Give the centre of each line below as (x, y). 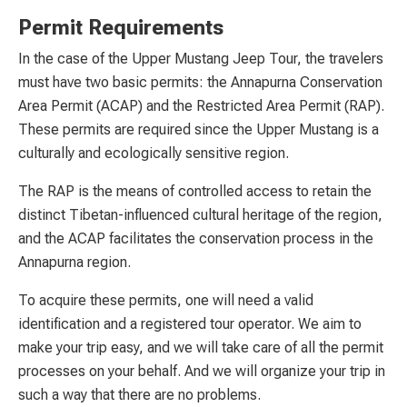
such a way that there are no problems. (139, 394)
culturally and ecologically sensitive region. (154, 153)
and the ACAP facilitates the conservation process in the (196, 238)
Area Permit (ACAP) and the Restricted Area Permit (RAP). (201, 105)
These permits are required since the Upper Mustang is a (199, 129)
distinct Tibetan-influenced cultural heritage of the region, (200, 214)
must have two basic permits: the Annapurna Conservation (200, 82)
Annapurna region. (74, 262)
